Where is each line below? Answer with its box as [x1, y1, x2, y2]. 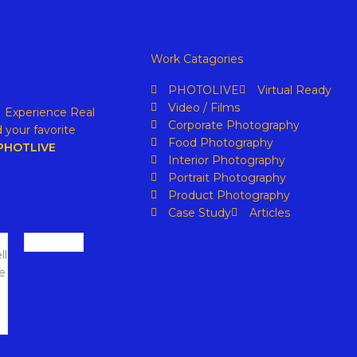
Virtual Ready [257, 82, 331, 97]
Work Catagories [150, 51, 243, 66]
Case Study [168, 205, 232, 220]
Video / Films [168, 100, 241, 115]
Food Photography [168, 135, 274, 150]
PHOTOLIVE [168, 82, 240, 97]
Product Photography [168, 187, 291, 202]
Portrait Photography [168, 170, 287, 185]
